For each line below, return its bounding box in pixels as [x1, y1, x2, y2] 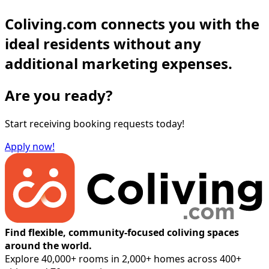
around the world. [5, 239, 92, 253]
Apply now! [5, 140, 55, 154]
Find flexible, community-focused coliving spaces [5, 226, 239, 240]
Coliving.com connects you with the [5, 14, 259, 34]
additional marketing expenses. [5, 53, 232, 74]
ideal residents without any [5, 34, 201, 54]
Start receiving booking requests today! [5, 117, 184, 131]
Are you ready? [5, 85, 112, 106]
